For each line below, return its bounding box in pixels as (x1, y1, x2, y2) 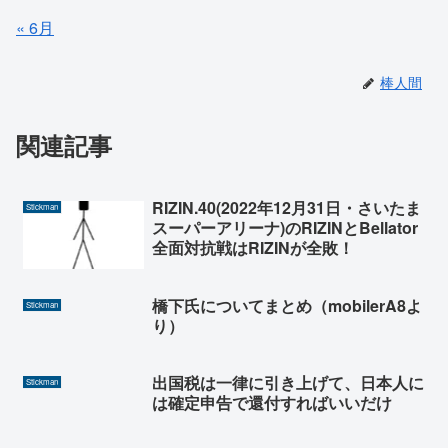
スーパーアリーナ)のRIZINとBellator (151, 216, 418, 240)
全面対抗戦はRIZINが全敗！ (151, 236, 354, 260)
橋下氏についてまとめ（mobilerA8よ (151, 293, 422, 317)
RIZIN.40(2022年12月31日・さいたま (151, 196, 421, 220)
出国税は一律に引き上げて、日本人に (151, 371, 424, 395)
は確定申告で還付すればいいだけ (151, 391, 392, 415)
